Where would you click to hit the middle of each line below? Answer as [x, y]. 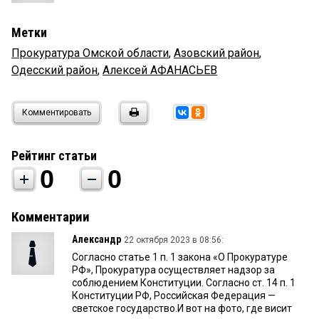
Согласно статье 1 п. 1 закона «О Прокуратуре [180, 257]
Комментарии [51, 218]
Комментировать [57, 113]
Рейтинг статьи [54, 156]
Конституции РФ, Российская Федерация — [174, 296]
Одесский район [54, 70]
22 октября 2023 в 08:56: [174, 240]
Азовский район [216, 53]
